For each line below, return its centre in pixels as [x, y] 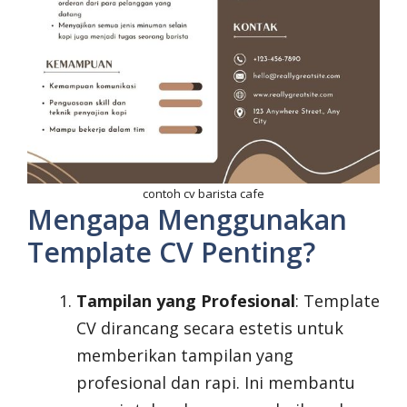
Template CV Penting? [171, 253]
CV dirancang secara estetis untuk [210, 328]
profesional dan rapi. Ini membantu [216, 383]
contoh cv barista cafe [203, 194]
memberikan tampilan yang [185, 356]
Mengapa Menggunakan [187, 220]
